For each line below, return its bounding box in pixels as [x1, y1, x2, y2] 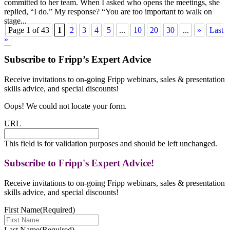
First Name [4, 205, 40, 214]
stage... [4, 16, 27, 26]
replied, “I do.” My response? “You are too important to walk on [4, 7, 212, 16]
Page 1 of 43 [8, 26, 49, 35]
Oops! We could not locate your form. [4, 101, 127, 110]
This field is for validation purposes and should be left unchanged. [4, 139, 217, 148]
